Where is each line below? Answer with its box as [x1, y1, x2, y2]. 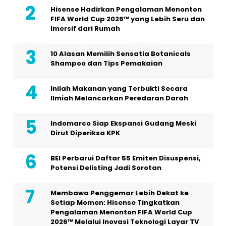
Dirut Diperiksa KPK [50, 128, 120, 138]
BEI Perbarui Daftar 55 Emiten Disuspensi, [50, 153, 201, 163]
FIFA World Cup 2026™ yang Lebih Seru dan [50, 14, 205, 24]
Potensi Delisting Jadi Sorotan [50, 163, 161, 173]
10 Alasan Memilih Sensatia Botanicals [50, 49, 191, 59]
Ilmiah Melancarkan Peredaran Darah [50, 93, 188, 103]
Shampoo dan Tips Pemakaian [50, 59, 162, 68]
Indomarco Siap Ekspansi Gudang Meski [50, 119, 196, 128]
